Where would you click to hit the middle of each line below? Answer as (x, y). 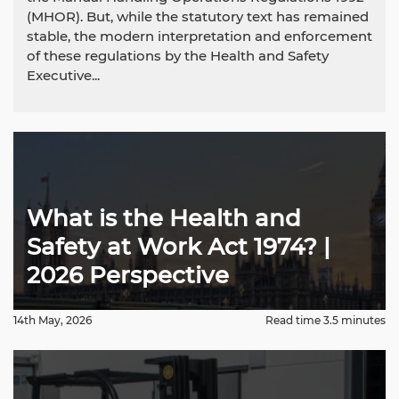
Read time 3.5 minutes (326, 320)
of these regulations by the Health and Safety (178, 56)
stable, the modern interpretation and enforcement (199, 36)
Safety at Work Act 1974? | (179, 247)
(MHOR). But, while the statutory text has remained (198, 16)
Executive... (63, 75)
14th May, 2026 (53, 320)
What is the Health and (164, 218)
